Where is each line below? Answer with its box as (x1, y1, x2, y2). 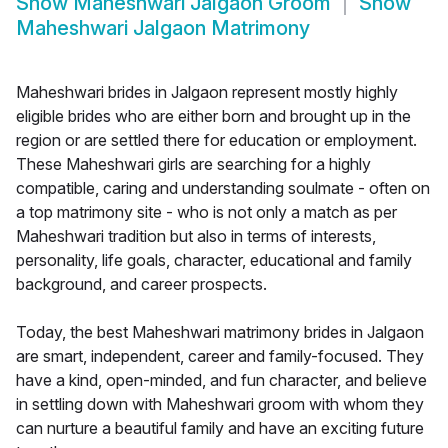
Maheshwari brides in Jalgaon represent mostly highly (16, 82, 398, 103)
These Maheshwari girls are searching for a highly (16, 154, 371, 175)
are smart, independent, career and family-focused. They (16, 346, 424, 367)
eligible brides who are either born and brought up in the (16, 106, 411, 127)
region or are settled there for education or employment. (16, 130, 417, 151)
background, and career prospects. (16, 274, 267, 295)
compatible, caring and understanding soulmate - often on (16, 178, 430, 199)
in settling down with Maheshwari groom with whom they (16, 394, 424, 415)
